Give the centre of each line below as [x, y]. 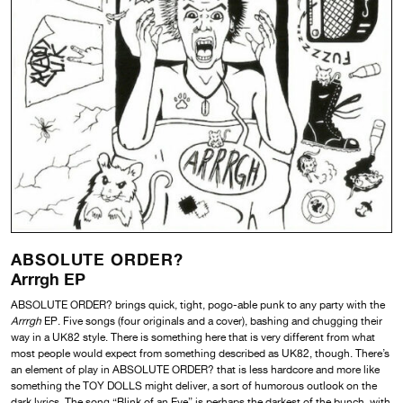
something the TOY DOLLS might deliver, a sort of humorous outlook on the [194, 385]
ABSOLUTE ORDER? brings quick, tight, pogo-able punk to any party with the [198, 304]
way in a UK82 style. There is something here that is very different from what [193, 337]
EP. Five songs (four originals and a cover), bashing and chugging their [212, 321]
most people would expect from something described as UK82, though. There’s [200, 353]
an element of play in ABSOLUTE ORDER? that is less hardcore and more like [195, 369]
